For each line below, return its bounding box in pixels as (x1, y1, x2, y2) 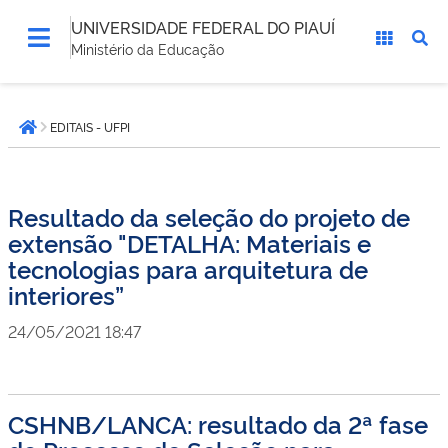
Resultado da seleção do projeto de (8, 200, 410, 233)
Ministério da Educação (71, 39, 224, 58)
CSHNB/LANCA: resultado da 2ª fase (8, 407, 428, 440)
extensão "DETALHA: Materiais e (8, 226, 371, 259)
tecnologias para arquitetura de (8, 252, 368, 285)
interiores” (8, 278, 124, 311)
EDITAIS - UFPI (50, 119, 130, 135)
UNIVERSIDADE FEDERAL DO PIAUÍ (71, 16, 335, 38)
